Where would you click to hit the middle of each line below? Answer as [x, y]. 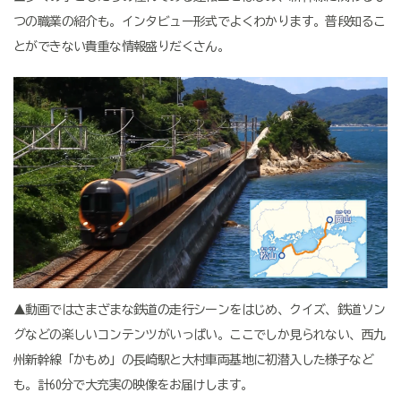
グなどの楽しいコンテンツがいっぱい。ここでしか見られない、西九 [199, 334]
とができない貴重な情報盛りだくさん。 [121, 47]
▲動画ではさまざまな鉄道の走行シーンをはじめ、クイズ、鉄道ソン [199, 309]
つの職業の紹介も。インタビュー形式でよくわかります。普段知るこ [199, 22]
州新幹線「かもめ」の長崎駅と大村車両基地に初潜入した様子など [193, 359]
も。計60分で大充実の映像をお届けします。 [133, 384]
